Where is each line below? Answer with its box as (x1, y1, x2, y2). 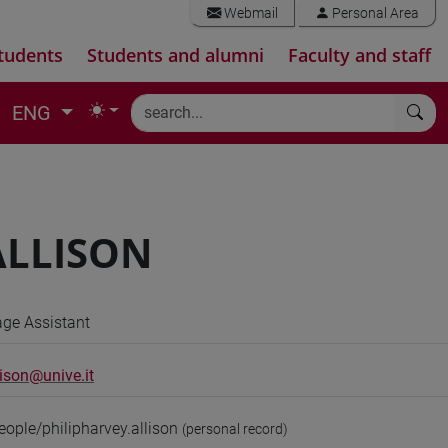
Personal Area (329, 5, 419, 22)
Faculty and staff (288, 43, 431, 67)
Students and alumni (87, 43, 264, 67)
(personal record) (182, 421, 288, 437)
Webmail (221, 5, 278, 22)
